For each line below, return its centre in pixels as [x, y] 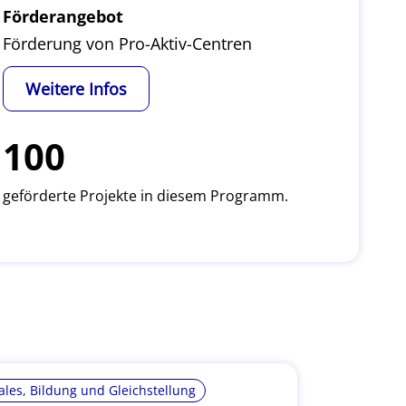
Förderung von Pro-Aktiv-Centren [127, 43]
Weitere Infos [76, 89]
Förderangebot [63, 16]
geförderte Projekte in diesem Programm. [145, 196]
